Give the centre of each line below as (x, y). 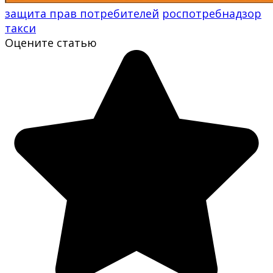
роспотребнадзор (212, 13)
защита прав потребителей (82, 13)
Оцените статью (51, 42)
